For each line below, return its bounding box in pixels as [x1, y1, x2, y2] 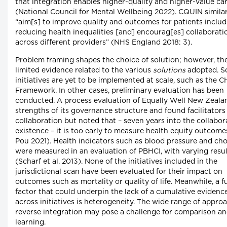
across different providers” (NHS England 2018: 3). [15, 39, 192, 47]
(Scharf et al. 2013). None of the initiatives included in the [15, 158, 217, 166]
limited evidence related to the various [15, 67, 153, 74]
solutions [153, 67, 185, 74]
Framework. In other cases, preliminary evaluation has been [15, 87, 224, 95]
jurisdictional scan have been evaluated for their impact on [15, 168, 222, 176]
